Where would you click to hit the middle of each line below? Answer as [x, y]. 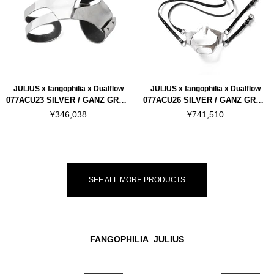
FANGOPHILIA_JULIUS [137, 239]
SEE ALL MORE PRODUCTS [137, 180]
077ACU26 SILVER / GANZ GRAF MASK [260, 100]
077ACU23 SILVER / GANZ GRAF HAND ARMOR [123, 100]
